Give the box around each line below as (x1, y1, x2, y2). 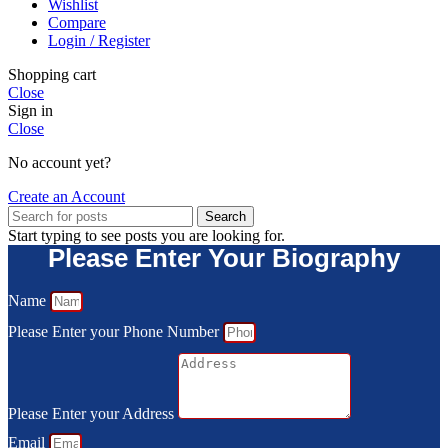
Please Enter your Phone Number (8, 323, 223, 341)
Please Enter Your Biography (48, 243, 400, 274)
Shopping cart (8, 66, 96, 84)
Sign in (8, 102, 53, 120)
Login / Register (48, 32, 150, 50)
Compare (48, 14, 106, 32)
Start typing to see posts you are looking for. (8, 227, 285, 245)
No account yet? (8, 154, 111, 172)
